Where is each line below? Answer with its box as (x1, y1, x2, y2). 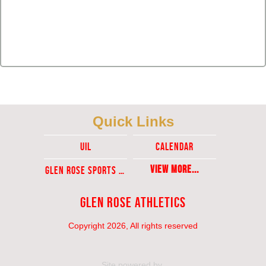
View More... (150, 163, 199, 175)
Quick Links (92, 113, 174, 129)
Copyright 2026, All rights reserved (68, 221, 198, 230)
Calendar (156, 141, 194, 153)
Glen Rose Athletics (80, 194, 186, 210)
